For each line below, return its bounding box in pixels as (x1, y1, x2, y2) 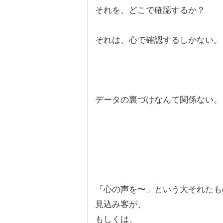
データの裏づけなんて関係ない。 (95, 95, 222, 105)
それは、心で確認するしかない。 (95, 35, 222, 45)
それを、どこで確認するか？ (95, 5, 205, 15)
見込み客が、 (95, 200, 146, 209)
